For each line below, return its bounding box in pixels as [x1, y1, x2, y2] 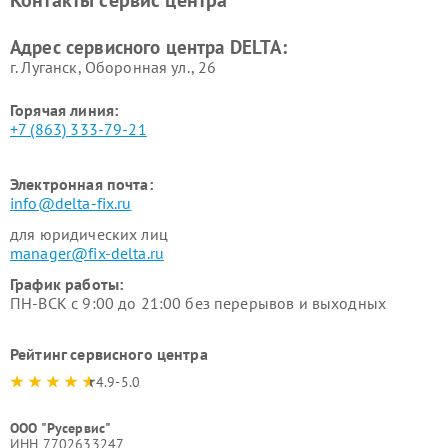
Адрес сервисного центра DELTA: [10, 35, 288, 59]
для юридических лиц [10, 224, 168, 244]
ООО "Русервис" [10, 419, 112, 437]
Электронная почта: [10, 174, 153, 194]
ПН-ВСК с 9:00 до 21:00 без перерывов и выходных [10, 293, 387, 313]
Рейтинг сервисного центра [10, 344, 208, 364]
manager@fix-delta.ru [10, 243, 164, 263]
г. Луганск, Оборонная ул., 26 [10, 57, 217, 77]
